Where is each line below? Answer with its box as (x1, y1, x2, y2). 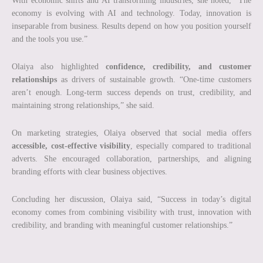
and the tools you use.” (12, 34, 87, 43)
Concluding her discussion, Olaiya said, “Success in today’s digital (12, 194, 251, 204)
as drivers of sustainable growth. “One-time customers (57, 75, 251, 84)
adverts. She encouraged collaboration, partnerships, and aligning (12, 154, 251, 163)
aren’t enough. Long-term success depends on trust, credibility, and (12, 87, 251, 97)
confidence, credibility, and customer (106, 62, 251, 71)
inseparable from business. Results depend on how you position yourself (12, 21, 251, 31)
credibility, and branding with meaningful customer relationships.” (12, 220, 232, 230)
